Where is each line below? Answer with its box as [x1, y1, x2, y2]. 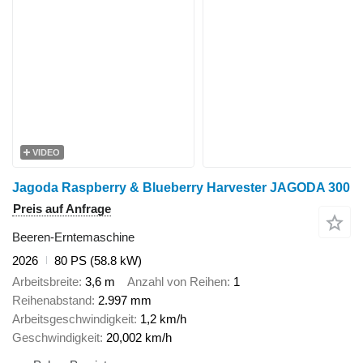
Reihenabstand [12, 293, 92, 307]
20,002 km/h [106, 331, 172, 344]
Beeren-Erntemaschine [12, 229, 135, 244]
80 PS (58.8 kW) [54, 253, 142, 267]
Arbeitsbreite [12, 275, 79, 288]
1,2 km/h [140, 312, 186, 326]
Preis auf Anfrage [13, 201, 111, 216]
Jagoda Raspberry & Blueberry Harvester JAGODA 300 [12, 180, 350, 194]
